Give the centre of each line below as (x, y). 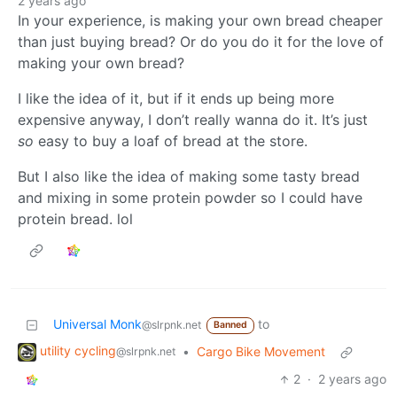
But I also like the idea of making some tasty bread (189, 177)
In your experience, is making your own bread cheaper (200, 21)
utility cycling (78, 351)
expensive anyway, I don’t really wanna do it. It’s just (193, 120)
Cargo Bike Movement (261, 352)
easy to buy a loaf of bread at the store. (171, 141)
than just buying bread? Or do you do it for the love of (201, 42)
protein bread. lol (75, 219)
